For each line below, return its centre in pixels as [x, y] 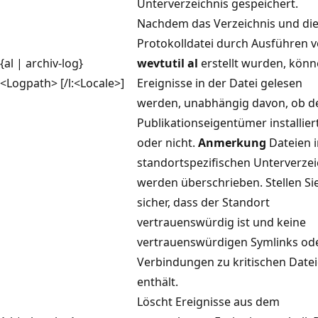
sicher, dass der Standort [203, 202]
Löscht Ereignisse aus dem [208, 301]
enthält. [158, 281]
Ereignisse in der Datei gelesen [220, 83]
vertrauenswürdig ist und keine [221, 222]
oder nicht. [168, 142]
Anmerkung [232, 142]
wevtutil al [168, 63]
